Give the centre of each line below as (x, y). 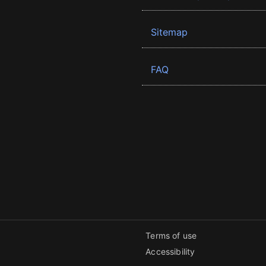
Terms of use (171, 236)
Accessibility (170, 252)
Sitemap (169, 32)
